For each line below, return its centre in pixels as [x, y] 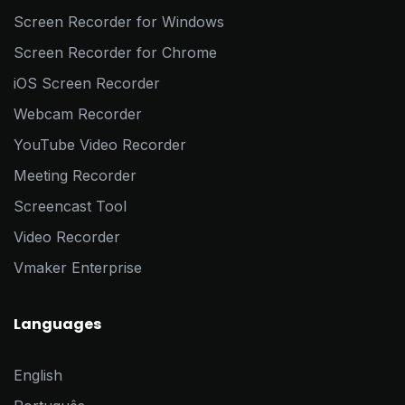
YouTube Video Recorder [100, 145]
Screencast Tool [70, 207]
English [38, 376]
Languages [57, 325]
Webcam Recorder [78, 114]
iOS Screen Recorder [87, 84]
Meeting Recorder [75, 176]
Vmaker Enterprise [78, 268]
